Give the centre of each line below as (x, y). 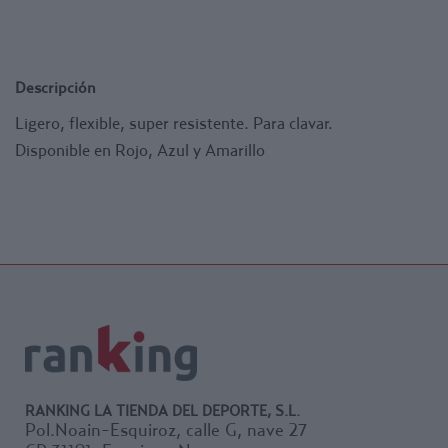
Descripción (55, 86)
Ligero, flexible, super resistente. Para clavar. (174, 122)
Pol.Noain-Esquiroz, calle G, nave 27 (166, 429)
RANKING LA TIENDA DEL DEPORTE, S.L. (162, 409)
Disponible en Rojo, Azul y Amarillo (140, 149)
